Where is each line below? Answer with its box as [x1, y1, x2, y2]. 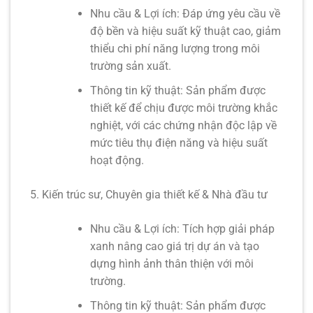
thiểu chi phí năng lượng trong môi [89, 42, 260, 56]
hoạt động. [89, 153, 144, 167]
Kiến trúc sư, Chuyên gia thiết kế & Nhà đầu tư [41, 187, 268, 201]
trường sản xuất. [89, 59, 171, 73]
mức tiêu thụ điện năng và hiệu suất [89, 136, 268, 150]
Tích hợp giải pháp [179, 221, 275, 235]
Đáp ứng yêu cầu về [179, 7, 280, 21]
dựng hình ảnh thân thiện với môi [89, 256, 254, 270]
